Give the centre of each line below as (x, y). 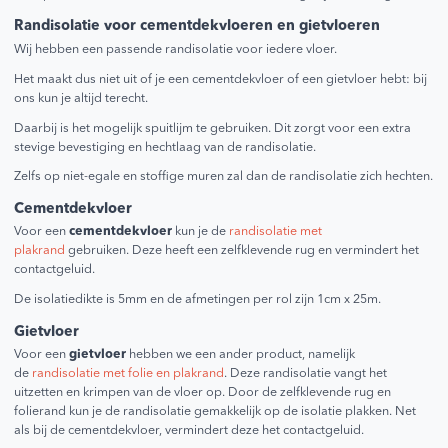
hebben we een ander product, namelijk (241, 355)
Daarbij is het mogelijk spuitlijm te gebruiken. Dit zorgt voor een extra (213, 128)
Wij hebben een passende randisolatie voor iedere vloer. (176, 50)
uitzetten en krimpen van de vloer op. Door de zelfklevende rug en (203, 393)
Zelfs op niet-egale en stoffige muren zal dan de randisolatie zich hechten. (224, 177)
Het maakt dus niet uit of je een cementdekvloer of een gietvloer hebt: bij (221, 79)
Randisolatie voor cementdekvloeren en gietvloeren (197, 27)
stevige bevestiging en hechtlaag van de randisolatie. (165, 147)
